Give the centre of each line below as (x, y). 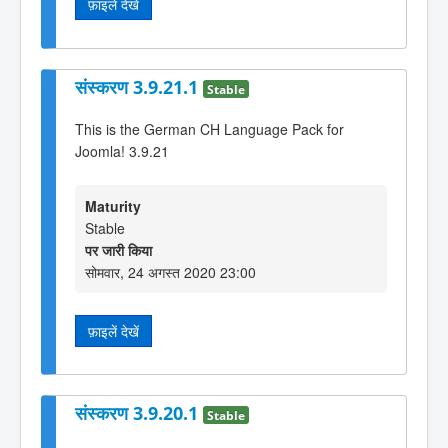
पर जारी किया (118, 249)
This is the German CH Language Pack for (209, 129)
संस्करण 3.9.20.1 (139, 413)
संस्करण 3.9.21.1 (139, 86)
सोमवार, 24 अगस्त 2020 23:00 (170, 271)
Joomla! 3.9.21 (122, 151)
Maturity (113, 205)
